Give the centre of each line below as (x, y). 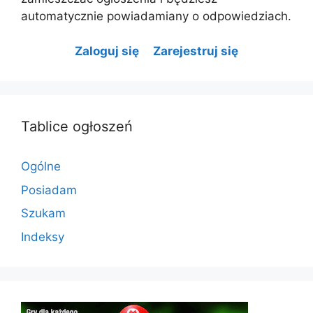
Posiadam (49, 190)
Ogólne (41, 167)
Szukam (43, 213)
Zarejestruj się (196, 51)
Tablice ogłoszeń (77, 127)
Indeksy (43, 236)
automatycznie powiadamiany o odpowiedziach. (156, 16)
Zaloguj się (107, 51)
